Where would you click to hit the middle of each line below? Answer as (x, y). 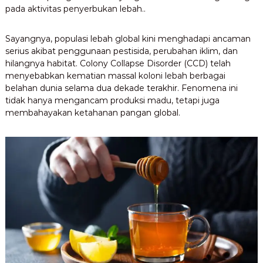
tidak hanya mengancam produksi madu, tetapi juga (112, 100)
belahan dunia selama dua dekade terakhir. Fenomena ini (121, 88)
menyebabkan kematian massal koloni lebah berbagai (115, 75)
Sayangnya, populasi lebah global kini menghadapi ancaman (128, 38)
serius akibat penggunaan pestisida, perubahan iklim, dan (121, 51)
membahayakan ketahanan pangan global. (92, 112)
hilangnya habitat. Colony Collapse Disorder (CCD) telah (118, 63)
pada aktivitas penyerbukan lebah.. (75, 9)
